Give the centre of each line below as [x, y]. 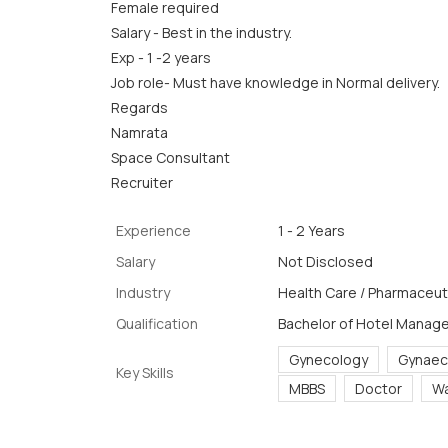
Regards [139, 107]
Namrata [139, 132]
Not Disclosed [325, 261]
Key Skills [145, 372]
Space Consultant [170, 157]
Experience [153, 230]
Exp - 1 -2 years [161, 57]
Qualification [157, 323]
